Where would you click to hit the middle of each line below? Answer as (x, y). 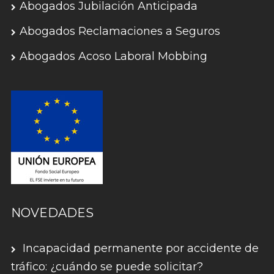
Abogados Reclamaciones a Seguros (120, 31)
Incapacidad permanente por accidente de (140, 248)
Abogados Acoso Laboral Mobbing (113, 56)
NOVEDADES (52, 213)
